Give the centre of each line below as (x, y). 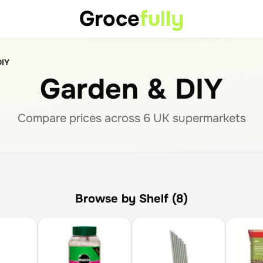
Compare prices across (80, 118)
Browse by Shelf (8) (131, 199)
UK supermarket (195, 118)
